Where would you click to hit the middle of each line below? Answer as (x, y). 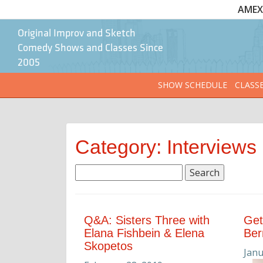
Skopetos (108, 246)
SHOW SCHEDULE (192, 85)
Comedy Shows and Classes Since (90, 48)
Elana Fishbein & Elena (144, 233)
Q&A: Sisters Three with (147, 220)
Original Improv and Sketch (77, 34)
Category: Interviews (166, 147)
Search (90, 171)
